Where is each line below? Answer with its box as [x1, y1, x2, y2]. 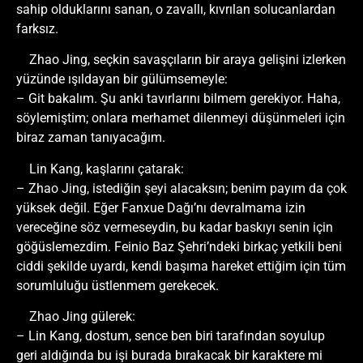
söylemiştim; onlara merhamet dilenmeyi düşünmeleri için [16, 110, 345, 126]
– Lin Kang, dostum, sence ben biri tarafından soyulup [16, 328, 325, 344]
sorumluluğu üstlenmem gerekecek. [16, 277, 219, 293]
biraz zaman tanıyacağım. [16, 130, 165, 146]
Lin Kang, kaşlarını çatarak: [29, 160, 184, 177]
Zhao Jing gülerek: [29, 309, 135, 325]
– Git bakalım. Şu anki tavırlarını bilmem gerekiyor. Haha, [16, 91, 340, 107]
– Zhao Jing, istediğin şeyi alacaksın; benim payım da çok [16, 180, 347, 196]
